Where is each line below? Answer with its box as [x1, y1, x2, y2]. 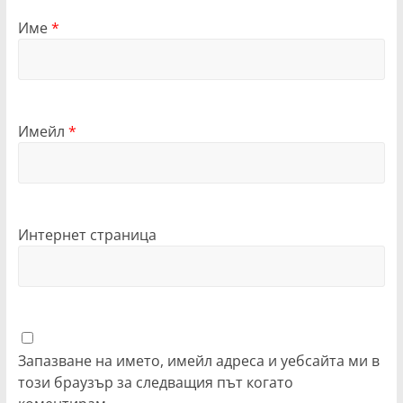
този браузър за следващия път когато [17, 372, 293, 392]
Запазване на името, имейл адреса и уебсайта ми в [17, 350, 380, 371]
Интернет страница [17, 224, 157, 245]
